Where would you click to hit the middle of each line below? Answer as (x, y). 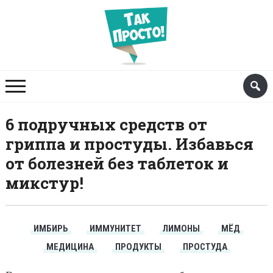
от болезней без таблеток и (117, 164)
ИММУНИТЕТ (115, 229)
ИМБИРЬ (51, 229)
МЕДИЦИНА (70, 247)
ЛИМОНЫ (181, 229)
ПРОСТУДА (205, 247)
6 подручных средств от (106, 125)
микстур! (44, 183)
